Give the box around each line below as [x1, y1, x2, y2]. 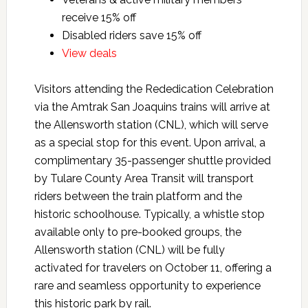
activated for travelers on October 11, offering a [34, 261, 272, 275]
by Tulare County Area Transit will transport [34, 172, 254, 186]
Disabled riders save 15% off [61, 29, 201, 43]
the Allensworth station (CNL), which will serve [34, 118, 268, 132]
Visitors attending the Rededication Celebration [34, 82, 274, 96]
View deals [61, 47, 117, 60]
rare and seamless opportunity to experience [34, 279, 261, 293]
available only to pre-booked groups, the [34, 225, 241, 239]
